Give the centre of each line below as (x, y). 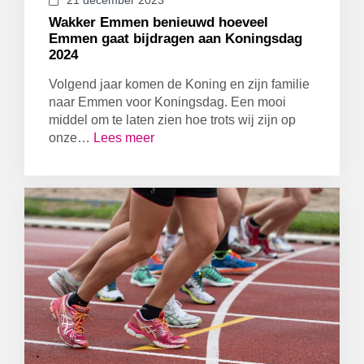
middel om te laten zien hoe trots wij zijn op (172, 120)
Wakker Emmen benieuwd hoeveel (158, 22)
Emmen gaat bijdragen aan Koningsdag (175, 39)
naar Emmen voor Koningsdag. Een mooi (167, 102)
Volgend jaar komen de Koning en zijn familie (179, 84)
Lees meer (124, 138)
